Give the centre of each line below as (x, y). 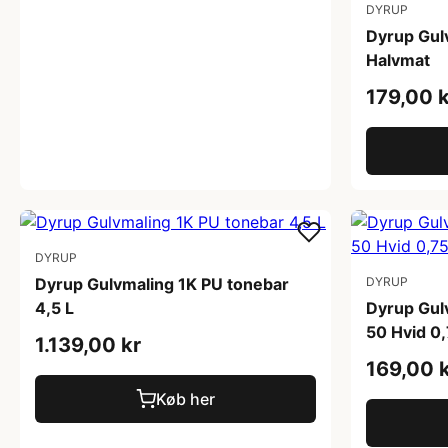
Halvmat (398, 59)
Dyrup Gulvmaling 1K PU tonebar (162, 283)
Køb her (185, 398)
